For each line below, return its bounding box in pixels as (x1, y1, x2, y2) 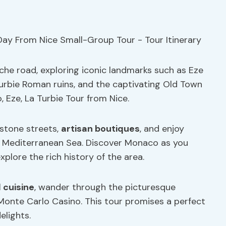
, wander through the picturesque (34, 181, 176, 193)
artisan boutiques (61, 123, 140, 135)
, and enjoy (140, 123, 184, 135)
